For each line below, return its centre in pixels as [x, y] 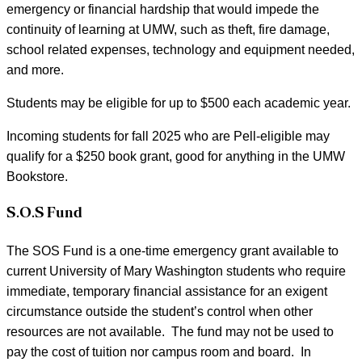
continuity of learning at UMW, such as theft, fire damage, [168, 30]
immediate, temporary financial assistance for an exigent [167, 291]
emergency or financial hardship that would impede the [163, 10]
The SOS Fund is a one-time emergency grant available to [173, 250]
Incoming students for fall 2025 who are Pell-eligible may [168, 137]
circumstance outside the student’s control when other [160, 311]
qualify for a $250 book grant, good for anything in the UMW [176, 157]
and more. [35, 70]
